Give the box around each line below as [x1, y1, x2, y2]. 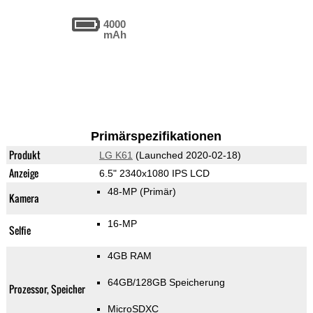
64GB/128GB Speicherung [107, 277, 225, 289]
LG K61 [99, 150, 133, 161]
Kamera [8, 191, 39, 206]
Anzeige [8, 166, 38, 181]
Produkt [8, 147, 41, 163]
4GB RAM [107, 250, 152, 262]
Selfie [8, 223, 31, 238]
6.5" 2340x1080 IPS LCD [99, 168, 210, 180]
